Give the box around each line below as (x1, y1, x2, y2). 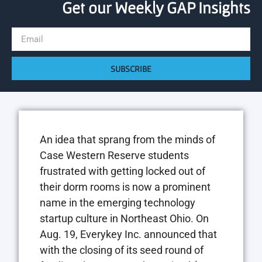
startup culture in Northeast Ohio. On (40, 212, 209, 225)
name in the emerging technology (40, 196, 195, 209)
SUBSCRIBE (111, 63, 151, 74)
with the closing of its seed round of (40, 244, 204, 256)
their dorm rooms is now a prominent (40, 181, 211, 193)
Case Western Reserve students (40, 149, 189, 161)
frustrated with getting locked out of (40, 165, 205, 177)
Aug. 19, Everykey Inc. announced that (40, 228, 217, 240)
